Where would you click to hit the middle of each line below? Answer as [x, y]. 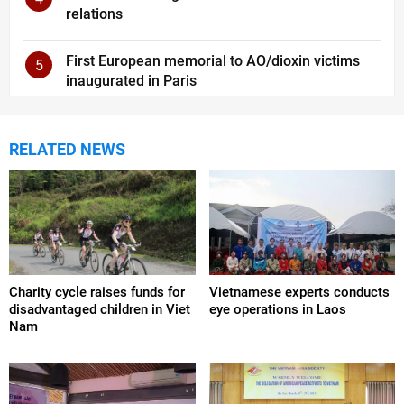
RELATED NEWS [67, 149]
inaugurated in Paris [131, 80]
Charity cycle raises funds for [97, 293]
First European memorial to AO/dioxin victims [213, 60]
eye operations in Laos [277, 310]
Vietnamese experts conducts [299, 293]
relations [94, 14]
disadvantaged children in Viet [100, 310]
